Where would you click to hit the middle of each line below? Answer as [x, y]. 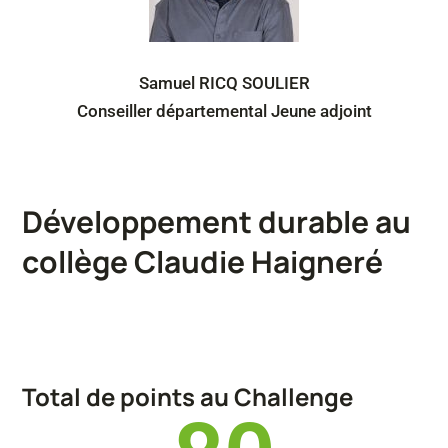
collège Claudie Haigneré [202, 262]
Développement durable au [216, 222]
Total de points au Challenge [187, 397]
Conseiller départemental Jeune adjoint [224, 111]
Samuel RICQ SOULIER [224, 83]
